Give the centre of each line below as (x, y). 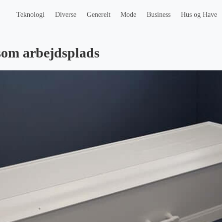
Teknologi (31, 14)
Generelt (98, 14)
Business (159, 14)
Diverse (65, 14)
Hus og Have (199, 14)
